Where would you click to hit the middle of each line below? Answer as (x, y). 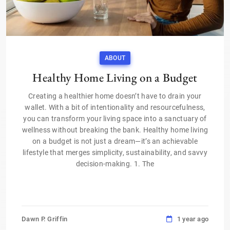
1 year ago (193, 219)
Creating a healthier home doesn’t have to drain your (115, 96)
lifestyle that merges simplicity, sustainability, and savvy (115, 152)
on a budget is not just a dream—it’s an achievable (115, 141)
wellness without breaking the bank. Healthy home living (115, 130)
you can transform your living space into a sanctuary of (115, 118)
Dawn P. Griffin (45, 219)
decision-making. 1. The (115, 164)
